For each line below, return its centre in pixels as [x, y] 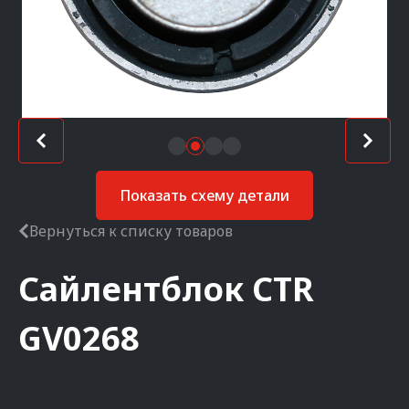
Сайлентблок [131, 289]
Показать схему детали [204, 195]
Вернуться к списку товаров [131, 231]
